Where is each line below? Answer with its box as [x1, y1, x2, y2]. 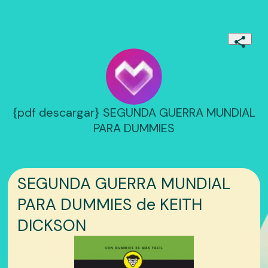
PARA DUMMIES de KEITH [17, 194, 203, 215]
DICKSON [17, 215, 87, 236]
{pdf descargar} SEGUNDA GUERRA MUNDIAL [13, 105, 255, 121]
